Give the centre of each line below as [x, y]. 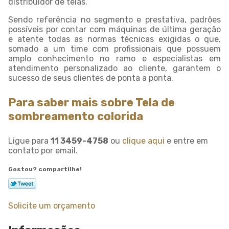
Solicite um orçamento [52, 206]
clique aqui [143, 141]
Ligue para [29, 141]
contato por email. [43, 151]
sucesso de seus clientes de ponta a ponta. [91, 78]
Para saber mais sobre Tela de [91, 102]
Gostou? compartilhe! [45, 169]
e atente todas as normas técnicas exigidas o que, [114, 39]
